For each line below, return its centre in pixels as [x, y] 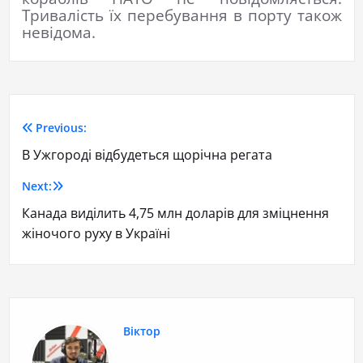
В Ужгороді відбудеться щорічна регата [147, 155]
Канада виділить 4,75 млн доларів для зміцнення [175, 214]
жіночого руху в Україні [96, 234]
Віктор [141, 331]
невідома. [58, 32]
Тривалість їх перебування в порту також [181, 15]
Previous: [61, 128]
